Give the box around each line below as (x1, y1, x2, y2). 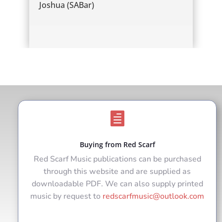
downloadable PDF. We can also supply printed (31, 178, 203, 190)
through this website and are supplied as (44, 166, 191, 177)
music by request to (30, 191, 103, 202)
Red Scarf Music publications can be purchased (33, 154, 201, 165)
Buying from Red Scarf (79, 140, 155, 150)
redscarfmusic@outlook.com (103, 191, 204, 202)
